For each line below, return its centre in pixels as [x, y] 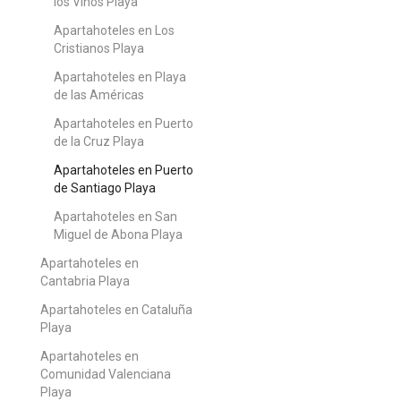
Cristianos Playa [99, 48]
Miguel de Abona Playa [118, 234]
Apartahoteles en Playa [120, 77]
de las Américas [99, 94]
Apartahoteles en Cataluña [116, 309]
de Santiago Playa [105, 188]
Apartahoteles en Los [114, 30]
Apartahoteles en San [115, 216]
